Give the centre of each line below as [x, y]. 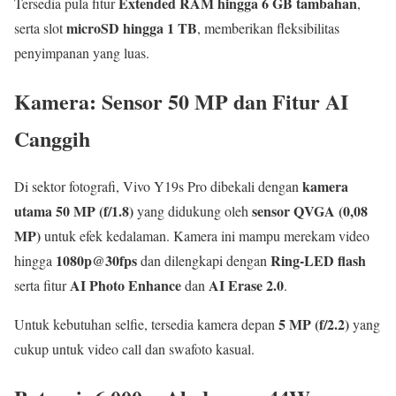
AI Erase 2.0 [246, 286]
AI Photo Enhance [126, 286]
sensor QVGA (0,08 [310, 211]
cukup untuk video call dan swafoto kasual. [134, 349]
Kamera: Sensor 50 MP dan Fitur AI [181, 101]
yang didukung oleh [193, 211]
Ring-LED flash [318, 261]
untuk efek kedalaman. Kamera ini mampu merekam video [205, 236]
